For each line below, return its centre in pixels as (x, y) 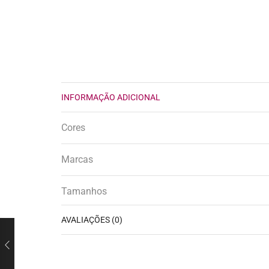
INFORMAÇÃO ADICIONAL (111, 98)
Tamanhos (84, 192)
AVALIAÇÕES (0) (92, 220)
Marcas (77, 160)
